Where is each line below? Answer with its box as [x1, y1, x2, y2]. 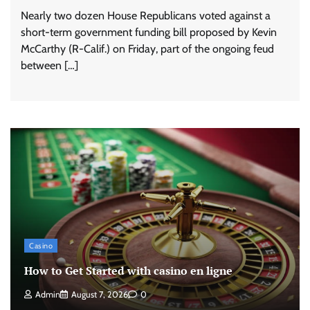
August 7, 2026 [71, 289, 128, 300]
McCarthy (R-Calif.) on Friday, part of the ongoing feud [21, 42, 274, 56]
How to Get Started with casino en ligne [24, 263, 232, 279]
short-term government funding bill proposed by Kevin [21, 26, 277, 39]
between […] [21, 59, 78, 73]
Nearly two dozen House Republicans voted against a [21, 9, 271, 23]
